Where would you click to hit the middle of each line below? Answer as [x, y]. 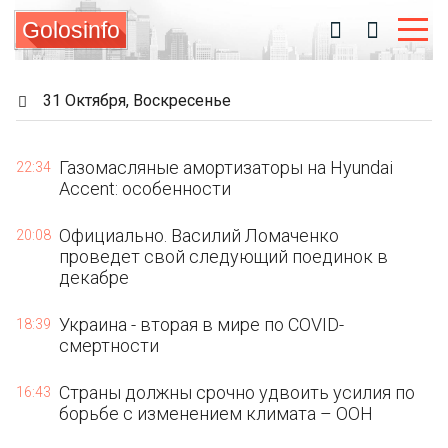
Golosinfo [71, 30]
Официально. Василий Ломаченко [199, 235]
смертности [109, 345]
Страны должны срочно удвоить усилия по [237, 392]
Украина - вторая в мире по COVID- [202, 324]
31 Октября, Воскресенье [137, 100]
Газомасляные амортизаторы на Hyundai [226, 167]
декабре [94, 277]
